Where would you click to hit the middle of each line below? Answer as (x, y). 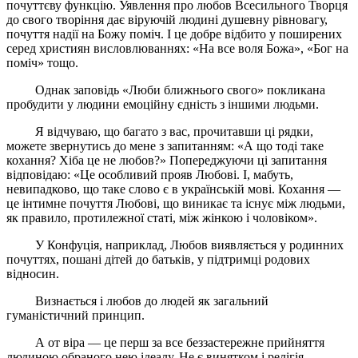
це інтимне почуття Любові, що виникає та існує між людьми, (176, 203)
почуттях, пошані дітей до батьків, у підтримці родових (158, 259)
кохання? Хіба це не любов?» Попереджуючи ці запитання (167, 160)
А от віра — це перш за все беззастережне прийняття (165, 342)
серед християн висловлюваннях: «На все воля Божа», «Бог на (177, 48)
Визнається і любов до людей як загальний (137, 300)
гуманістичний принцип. (76, 315)
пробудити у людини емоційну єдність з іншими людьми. (163, 104)
